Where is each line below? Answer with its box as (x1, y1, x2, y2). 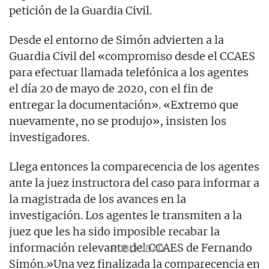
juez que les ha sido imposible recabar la (9, 224, 220, 238)
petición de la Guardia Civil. (9, 3, 152, 17)
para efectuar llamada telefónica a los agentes (9, 65, 249, 79)
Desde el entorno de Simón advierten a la (9, 32, 224, 47)
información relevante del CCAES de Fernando (9, 240, 252, 255)
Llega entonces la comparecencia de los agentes (9, 159, 259, 174)
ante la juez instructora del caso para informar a (9, 175, 259, 190)
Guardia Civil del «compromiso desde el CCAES (9, 49, 255, 63)
